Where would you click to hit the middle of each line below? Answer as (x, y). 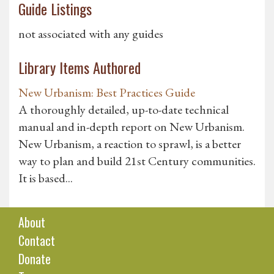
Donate (35, 259)
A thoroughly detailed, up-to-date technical (124, 110)
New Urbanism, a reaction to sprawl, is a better (130, 144)
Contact (37, 241)
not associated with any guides (91, 34)
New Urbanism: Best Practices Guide (107, 93)
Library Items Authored (80, 68)
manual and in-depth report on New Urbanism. (131, 127)
